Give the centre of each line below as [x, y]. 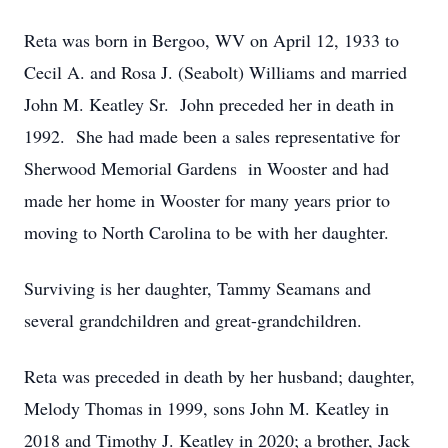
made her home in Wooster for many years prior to [207, 200]
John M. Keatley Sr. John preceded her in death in [209, 104]
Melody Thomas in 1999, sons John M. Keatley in [206, 408]
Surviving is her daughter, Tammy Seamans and [197, 288]
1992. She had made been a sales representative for [212, 136]
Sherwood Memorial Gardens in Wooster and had [206, 168]
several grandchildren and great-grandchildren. [193, 320]
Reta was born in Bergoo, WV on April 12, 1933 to [211, 40]
